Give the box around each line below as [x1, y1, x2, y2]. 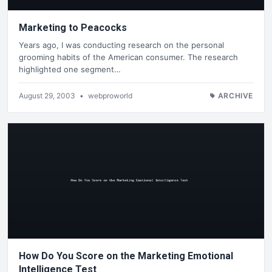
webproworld [88, 90, 132, 100]
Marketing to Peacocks [19, 22, 127, 34]
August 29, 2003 [19, 90, 77, 100]
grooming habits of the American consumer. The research [19, 52, 238, 62]
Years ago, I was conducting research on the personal [19, 39, 224, 50]
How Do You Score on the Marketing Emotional [19, 250, 233, 262]
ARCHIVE [217, 90, 253, 100]
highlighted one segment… [19, 64, 121, 74]
